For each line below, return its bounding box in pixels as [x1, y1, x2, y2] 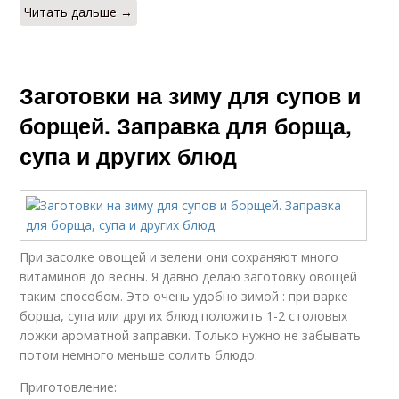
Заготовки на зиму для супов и [20, 79, 362, 112]
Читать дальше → [24, 4, 134, 21]
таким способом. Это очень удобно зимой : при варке [20, 288, 349, 305]
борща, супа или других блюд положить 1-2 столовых [20, 307, 348, 325]
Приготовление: [20, 379, 118, 396]
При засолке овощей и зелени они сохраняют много [20, 248, 339, 266]
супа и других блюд [20, 140, 238, 173]
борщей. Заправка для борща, [20, 110, 353, 142]
